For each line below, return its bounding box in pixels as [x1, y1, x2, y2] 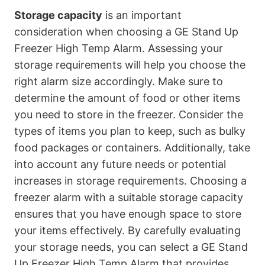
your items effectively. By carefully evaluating [14, 224, 241, 237]
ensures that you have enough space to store [14, 208, 241, 221]
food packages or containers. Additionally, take [14, 141, 250, 154]
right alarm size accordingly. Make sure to [14, 75, 223, 88]
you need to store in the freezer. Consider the [14, 108, 243, 121]
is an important [102, 9, 182, 22]
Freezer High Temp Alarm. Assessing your [14, 42, 223, 55]
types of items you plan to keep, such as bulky [14, 125, 245, 138]
